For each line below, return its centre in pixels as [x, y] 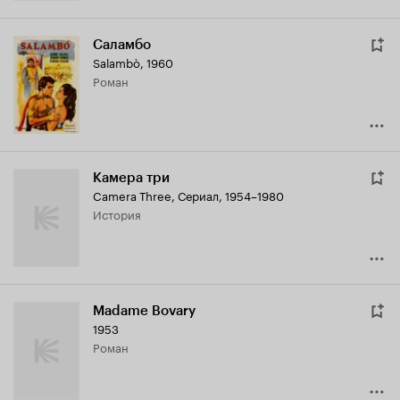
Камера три [131, 178]
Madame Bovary [144, 311]
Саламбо [122, 45]
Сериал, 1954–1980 [231, 195]
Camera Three [132, 195]
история [121, 214]
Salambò [117, 62]
